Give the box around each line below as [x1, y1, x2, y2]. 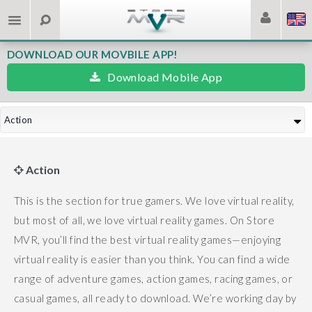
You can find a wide [197, 253, 290, 265]
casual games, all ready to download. [14, 292, 194, 304]
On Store [229, 214, 275, 226]
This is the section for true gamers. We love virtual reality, [14, 194, 295, 207]
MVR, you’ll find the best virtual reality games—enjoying [14, 233, 281, 246]
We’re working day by [193, 292, 297, 304]
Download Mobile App [107, 70, 223, 84]
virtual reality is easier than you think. [14, 253, 198, 265]
